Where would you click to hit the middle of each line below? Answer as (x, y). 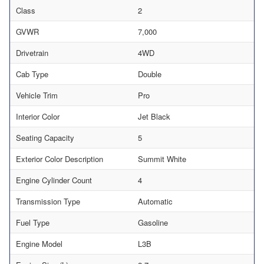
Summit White (162, 159)
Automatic (155, 201)
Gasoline (153, 222)
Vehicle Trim (37, 95)
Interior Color (38, 116)
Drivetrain (32, 52)
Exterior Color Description (60, 159)
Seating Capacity (45, 137)
